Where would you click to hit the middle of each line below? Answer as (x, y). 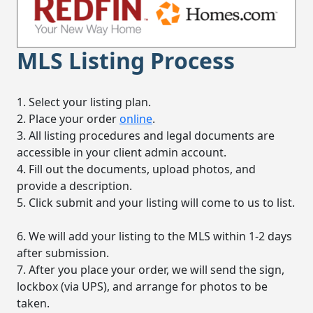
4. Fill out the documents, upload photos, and (136, 169)
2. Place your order (68, 119)
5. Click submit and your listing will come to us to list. (156, 203)
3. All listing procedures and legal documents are (146, 136)
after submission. (66, 253)
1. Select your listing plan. (87, 102)
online (136, 119)
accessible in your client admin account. (124, 153)
